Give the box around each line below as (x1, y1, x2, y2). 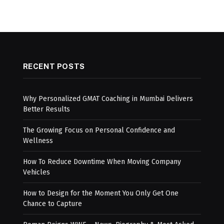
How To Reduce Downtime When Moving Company (22, 157, 181, 166)
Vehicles (22, 168, 50, 176)
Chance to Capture (22, 199, 82, 208)
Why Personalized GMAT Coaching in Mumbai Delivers (22, 94, 193, 103)
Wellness (22, 136, 53, 145)
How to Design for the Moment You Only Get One (22, 189, 178, 197)
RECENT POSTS (22, 62, 85, 70)
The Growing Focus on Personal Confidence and (22, 126, 175, 134)
